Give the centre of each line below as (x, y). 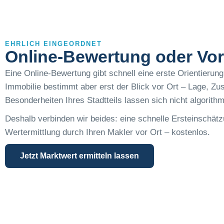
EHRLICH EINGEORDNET (53, 43)
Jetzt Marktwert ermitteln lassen (79, 155)
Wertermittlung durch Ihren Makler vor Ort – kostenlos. (107, 132)
